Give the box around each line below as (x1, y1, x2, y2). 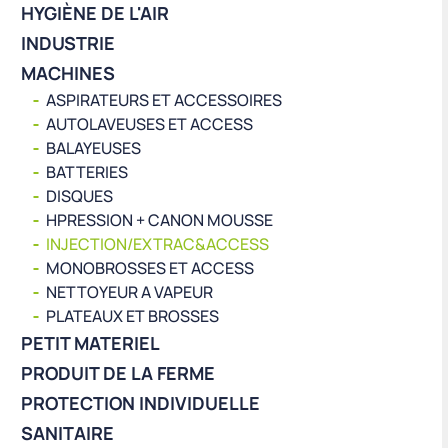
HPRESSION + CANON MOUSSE (46, 209, 273, 232)
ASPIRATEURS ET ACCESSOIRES (46, 89, 282, 112)
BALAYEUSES (46, 137, 141, 160)
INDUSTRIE (21, 31, 115, 56)
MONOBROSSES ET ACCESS (46, 257, 254, 280)
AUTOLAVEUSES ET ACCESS (46, 113, 253, 136)
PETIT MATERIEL (21, 331, 160, 356)
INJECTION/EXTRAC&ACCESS (46, 233, 269, 256)
